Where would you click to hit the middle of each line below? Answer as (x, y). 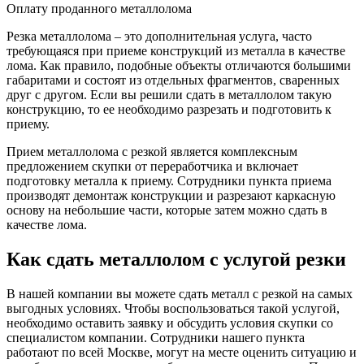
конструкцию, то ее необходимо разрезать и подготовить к (169, 109)
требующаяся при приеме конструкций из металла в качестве (176, 50)
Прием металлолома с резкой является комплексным (152, 151)
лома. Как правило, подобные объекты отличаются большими (179, 65)
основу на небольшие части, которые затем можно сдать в (167, 210)
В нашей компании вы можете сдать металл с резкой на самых (180, 293)
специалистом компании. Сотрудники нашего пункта (156, 337)
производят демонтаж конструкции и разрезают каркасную (171, 195)
